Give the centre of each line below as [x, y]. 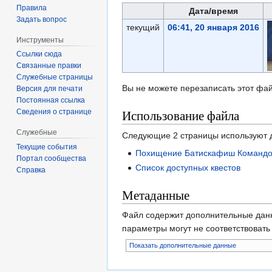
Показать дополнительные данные [182, 245]
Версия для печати [50, 89]
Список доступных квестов [188, 167]
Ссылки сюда [39, 54]
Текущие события [47, 147]
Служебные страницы [55, 77]
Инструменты [40, 40]
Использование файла [181, 116]
